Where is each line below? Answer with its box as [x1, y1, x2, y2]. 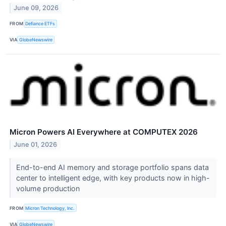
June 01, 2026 [14, 140, 58, 148]
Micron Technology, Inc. [25, 205, 75, 211]
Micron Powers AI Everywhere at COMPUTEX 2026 [10, 127, 198, 137]
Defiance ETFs [25, 21, 55, 27]
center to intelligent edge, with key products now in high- [16, 174, 210, 183]
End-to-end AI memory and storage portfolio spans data [16, 163, 209, 172]
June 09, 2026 [14, 4, 59, 12]
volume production [16, 184, 82, 193]
